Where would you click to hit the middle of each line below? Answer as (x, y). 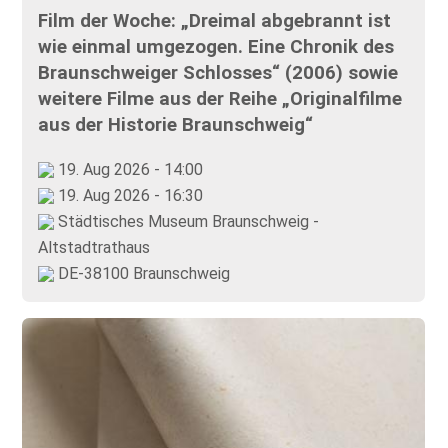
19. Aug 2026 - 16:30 (129, 195)
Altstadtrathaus (94, 247)
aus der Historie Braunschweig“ (176, 124)
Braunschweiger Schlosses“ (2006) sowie (218, 72)
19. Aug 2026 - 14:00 (129, 169)
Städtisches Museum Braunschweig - (187, 221)
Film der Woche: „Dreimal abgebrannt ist (215, 20)
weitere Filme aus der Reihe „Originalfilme (220, 98)
